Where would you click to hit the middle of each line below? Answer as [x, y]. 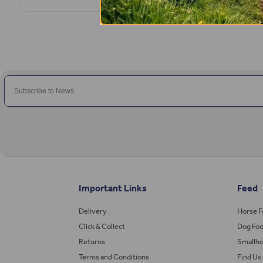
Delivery [92, 211]
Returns [92, 241]
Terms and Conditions [114, 257]
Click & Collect [102, 226]
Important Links [112, 188]
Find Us [249, 257]
